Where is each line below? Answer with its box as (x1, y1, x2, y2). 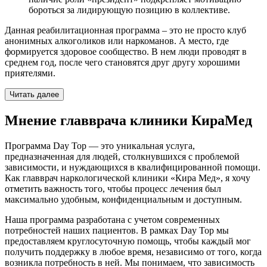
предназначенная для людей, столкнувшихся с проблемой (5, 151, 240, 162)
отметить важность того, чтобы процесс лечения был (5, 184, 221, 194)
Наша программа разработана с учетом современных (5, 215, 220, 225)
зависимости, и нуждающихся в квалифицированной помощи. (5, 162, 260, 173)
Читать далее (10, 90, 59, 100)
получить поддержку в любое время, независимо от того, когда (5, 247, 262, 257)
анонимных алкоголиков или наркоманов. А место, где (5, 36, 229, 46)
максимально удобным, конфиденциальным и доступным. (5, 194, 242, 205)
